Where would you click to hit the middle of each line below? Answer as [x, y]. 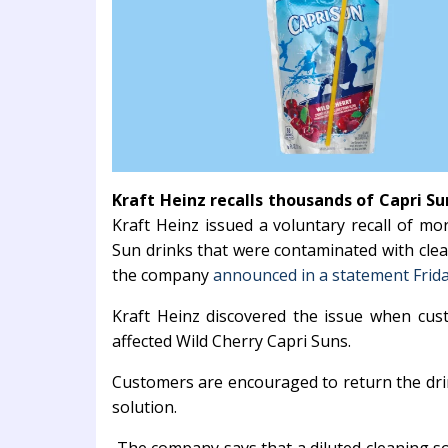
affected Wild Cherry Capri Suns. [231, 341]
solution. [144, 407]
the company [162, 275]
